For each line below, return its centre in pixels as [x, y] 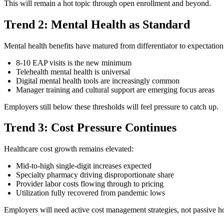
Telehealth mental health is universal [73, 71]
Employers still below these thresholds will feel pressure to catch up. [111, 106]
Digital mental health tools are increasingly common [98, 80]
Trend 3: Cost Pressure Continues [90, 128]
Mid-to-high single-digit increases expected [84, 166]
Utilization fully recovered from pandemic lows [90, 193]
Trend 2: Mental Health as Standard [97, 24]
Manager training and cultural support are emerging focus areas [115, 89]
